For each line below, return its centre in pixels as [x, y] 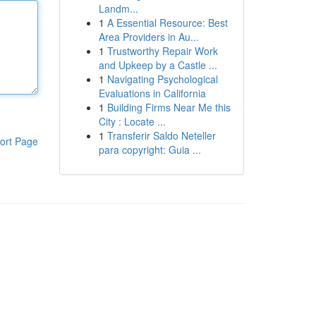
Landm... [118, 8]
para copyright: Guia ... [150, 150]
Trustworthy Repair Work [162, 51]
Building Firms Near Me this [169, 107]
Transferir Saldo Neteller [161, 135]
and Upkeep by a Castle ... [158, 65]
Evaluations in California [152, 93]
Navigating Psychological [162, 79]
